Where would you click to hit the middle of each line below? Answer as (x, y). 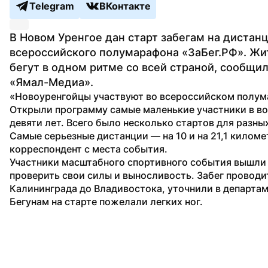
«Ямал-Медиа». (53, 82)
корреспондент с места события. (90, 149)
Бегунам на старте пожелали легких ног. (106, 201)
